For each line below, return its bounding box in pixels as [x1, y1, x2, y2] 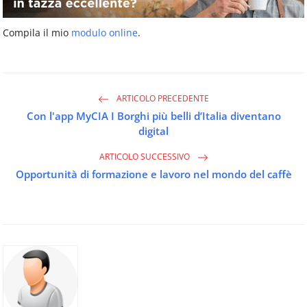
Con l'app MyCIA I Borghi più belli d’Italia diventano [26, 108, 281, 123]
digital [138, 123, 169, 138]
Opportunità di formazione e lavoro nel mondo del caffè [15, 167, 292, 181]
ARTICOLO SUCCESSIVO [99, 150, 192, 162]
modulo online [71, 25, 138, 39]
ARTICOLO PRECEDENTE [114, 92, 209, 104]
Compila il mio [3, 25, 71, 39]
